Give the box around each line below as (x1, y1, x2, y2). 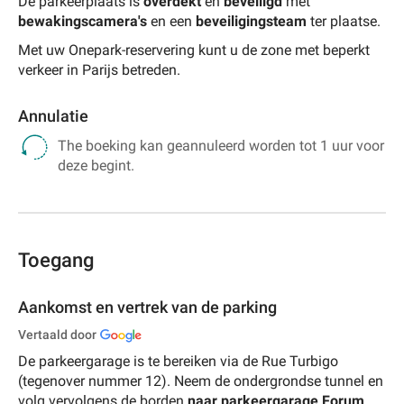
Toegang (18, 248, 94, 271)
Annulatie (18, 106, 88, 125)
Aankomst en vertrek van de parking (18, 297, 277, 317)
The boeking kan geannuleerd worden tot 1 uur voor (58, 136, 384, 154)
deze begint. (58, 156, 134, 174)
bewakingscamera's (18, 12, 147, 30)
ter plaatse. (307, 12, 381, 30)
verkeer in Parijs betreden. (18, 60, 180, 78)
